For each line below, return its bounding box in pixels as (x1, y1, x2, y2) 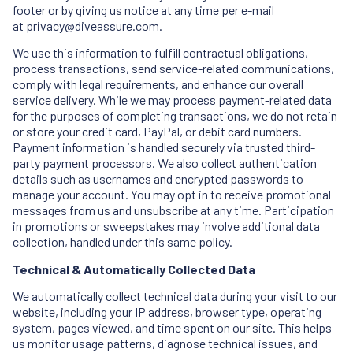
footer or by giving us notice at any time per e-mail (13, 2, 274, 17)
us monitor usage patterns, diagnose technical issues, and (13, 336, 318, 351)
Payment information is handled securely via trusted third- (13, 139, 315, 155)
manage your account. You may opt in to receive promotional (13, 187, 331, 203)
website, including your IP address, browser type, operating (13, 304, 321, 320)
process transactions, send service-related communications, (13, 61, 334, 76)
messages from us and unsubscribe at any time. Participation (13, 203, 334, 218)
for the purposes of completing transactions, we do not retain (13, 108, 337, 124)
